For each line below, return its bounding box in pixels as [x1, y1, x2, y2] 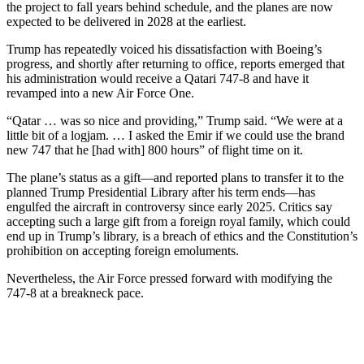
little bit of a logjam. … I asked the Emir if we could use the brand [6, 128, 344, 142]
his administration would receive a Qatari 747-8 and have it [6, 71, 309, 85]
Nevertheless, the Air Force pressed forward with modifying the [6, 271, 332, 285]
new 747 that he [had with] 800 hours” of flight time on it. [6, 142, 303, 157]
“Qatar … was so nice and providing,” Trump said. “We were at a [6, 113, 343, 128]
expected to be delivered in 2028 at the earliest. [6, 14, 246, 28]
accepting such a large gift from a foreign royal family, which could [6, 214, 350, 228]
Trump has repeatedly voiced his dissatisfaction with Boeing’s [6, 41, 322, 56]
